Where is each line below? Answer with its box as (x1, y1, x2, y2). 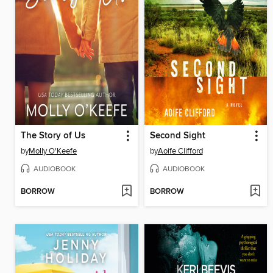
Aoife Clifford (157, 146, 203, 157)
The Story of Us (21, 130, 85, 142)
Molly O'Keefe (29, 146, 77, 157)
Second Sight (149, 130, 205, 142)
